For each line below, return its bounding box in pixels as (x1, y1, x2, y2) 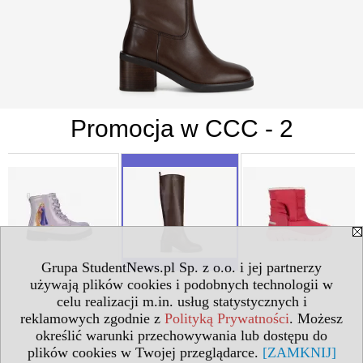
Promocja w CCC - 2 (70, 114, 293, 142)
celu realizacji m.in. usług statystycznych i (56, 293, 307, 310)
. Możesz (289, 310, 343, 327)
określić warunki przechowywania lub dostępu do (36, 327, 327, 344)
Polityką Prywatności (164, 310, 289, 327)
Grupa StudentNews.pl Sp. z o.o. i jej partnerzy (41, 259, 322, 275)
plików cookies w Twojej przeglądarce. (27, 344, 263, 361)
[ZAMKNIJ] (262, 344, 336, 361)
